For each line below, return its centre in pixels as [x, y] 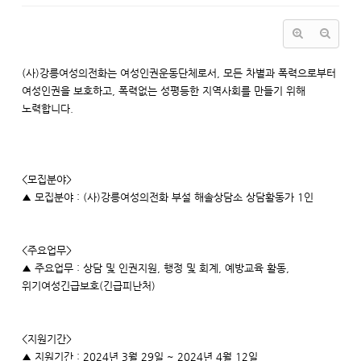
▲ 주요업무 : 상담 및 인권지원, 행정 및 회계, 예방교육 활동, [156, 268]
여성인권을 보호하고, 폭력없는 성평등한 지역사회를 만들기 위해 [164, 91]
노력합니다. [48, 108]
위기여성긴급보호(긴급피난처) [89, 286]
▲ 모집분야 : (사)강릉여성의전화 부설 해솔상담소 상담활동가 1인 [168, 197]
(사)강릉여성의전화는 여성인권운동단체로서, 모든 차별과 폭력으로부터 [179, 73]
